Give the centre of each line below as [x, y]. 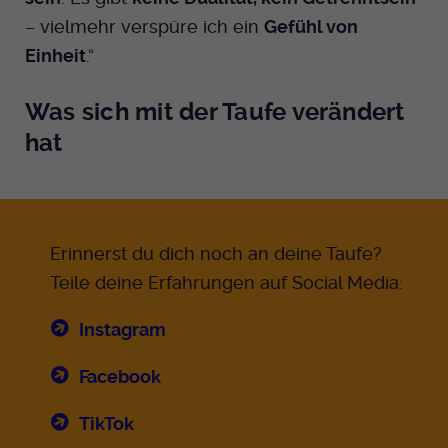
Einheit [55, 56]
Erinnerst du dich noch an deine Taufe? [216, 253]
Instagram [122, 329]
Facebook [120, 376]
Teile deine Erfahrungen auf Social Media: [229, 282]
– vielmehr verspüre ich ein [144, 27]
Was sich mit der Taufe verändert [215, 112]
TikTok [106, 423]
